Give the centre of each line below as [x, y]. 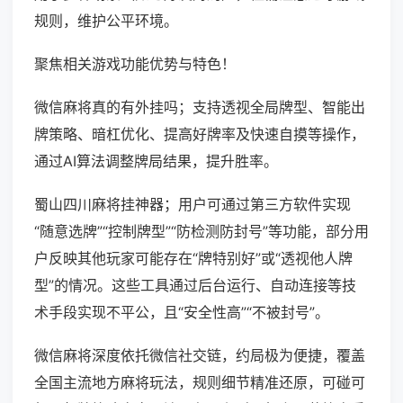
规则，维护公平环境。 [106, 21]
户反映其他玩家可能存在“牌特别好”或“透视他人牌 [193, 259]
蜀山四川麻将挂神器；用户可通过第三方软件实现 [193, 205]
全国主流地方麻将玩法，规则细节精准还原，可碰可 [200, 383]
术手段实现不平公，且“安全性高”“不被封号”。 [182, 313]
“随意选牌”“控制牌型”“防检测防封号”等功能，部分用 [201, 232]
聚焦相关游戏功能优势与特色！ [135, 64]
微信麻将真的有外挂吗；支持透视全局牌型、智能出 [200, 107]
